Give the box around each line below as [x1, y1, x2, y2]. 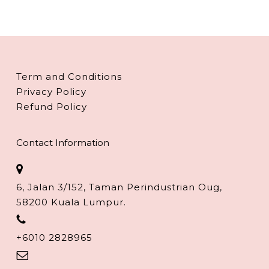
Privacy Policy [16, 86, 86, 98]
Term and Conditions [16, 71, 122, 83]
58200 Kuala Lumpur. [16, 196, 126, 208]
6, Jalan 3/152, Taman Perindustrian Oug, [16, 181, 222, 193]
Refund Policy [16, 101, 87, 113]
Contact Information [16, 137, 109, 149]
